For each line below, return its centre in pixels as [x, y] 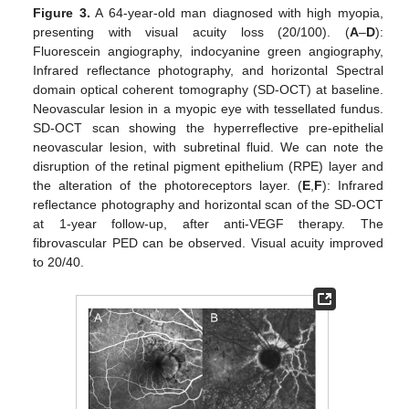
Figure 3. [62, 12]
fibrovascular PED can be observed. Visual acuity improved [208, 242]
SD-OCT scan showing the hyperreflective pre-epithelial [208, 127]
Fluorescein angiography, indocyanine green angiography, [208, 51]
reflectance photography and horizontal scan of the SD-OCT [208, 204]
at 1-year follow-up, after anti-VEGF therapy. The [208, 223]
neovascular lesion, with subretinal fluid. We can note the [208, 147]
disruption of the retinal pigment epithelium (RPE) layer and [208, 166]
